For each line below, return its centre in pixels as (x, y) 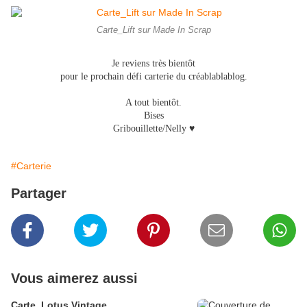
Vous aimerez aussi (74, 279)
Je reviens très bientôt (153, 64)
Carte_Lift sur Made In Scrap (153, 30)
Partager (39, 194)
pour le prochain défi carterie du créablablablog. (153, 77)
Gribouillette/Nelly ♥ (153, 129)
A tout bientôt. (153, 103)
